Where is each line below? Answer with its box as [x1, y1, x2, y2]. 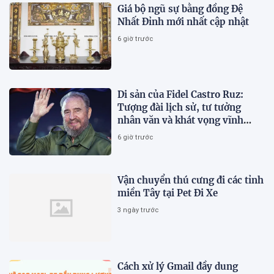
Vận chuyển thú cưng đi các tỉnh [117, 174, 264, 187]
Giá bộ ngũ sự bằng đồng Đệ [117, 2, 243, 15]
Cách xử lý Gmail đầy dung [117, 260, 239, 272]
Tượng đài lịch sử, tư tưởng [117, 101, 242, 113]
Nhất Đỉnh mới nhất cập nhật [117, 15, 250, 28]
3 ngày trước [117, 206, 159, 215]
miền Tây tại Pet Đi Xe [117, 187, 218, 199]
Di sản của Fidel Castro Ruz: [117, 88, 244, 100]
